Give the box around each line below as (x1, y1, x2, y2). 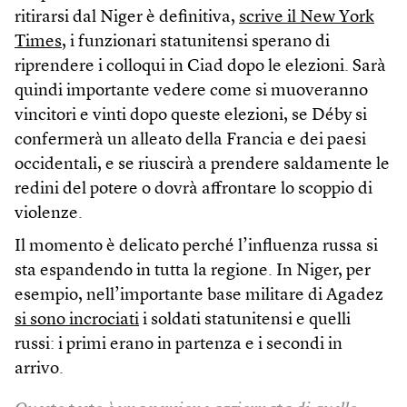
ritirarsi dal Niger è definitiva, (15, 8, 239, 26)
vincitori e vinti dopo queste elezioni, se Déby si (15, 106, 367, 124)
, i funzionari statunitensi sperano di (62, 33, 330, 51)
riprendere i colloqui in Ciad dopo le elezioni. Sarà (15, 57, 386, 75)
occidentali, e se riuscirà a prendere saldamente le (15, 155, 390, 174)
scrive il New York (239, 8, 374, 26)
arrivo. (15, 360, 64, 378)
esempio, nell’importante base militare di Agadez (15, 286, 383, 304)
